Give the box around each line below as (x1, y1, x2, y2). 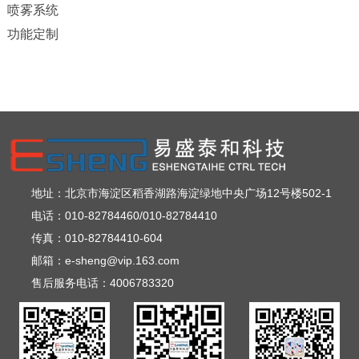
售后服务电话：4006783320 (31, 276, 175, 289)
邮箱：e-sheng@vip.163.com (31, 254, 180, 267)
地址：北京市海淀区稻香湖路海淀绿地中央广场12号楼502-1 (31, 187, 333, 200)
